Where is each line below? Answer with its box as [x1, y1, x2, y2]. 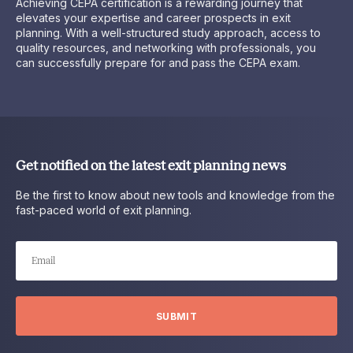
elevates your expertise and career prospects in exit [16, 10, 291, 24]
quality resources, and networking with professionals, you [16, 40, 316, 54]
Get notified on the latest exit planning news [16, 158, 286, 174]
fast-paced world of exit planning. [16, 203, 195, 217]
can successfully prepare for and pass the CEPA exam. [16, 55, 300, 69]
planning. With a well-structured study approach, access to [16, 25, 321, 39]
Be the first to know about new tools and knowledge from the [16, 188, 335, 203]
